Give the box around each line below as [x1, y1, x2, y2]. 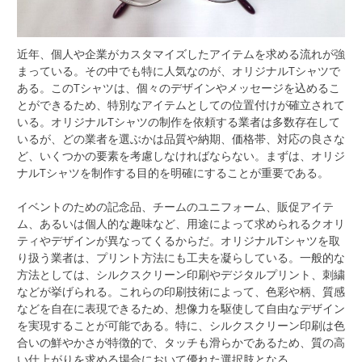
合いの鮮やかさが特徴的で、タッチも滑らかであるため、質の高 [17, 335, 345, 351]
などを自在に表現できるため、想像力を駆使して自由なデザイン [17, 301, 345, 317]
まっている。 [17, 63, 85, 79]
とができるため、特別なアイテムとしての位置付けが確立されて [17, 97, 345, 113]
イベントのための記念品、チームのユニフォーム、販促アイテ [17, 199, 334, 215]
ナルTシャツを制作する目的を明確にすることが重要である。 [17, 165, 329, 181]
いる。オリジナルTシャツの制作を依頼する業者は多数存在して [17, 114, 340, 130]
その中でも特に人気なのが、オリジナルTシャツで [85, 63, 340, 79]
